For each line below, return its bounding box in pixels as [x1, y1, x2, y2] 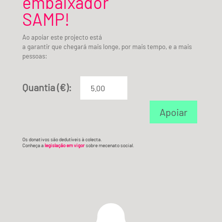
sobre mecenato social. [84, 142, 134, 148]
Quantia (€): [22, 81, 72, 93]
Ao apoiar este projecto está [22, 33, 102, 41]
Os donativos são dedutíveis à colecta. [22, 136, 102, 142]
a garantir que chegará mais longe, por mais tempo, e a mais [22, 42, 192, 51]
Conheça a [22, 142, 45, 148]
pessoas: [22, 52, 47, 60]
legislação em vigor [44, 142, 85, 148]
